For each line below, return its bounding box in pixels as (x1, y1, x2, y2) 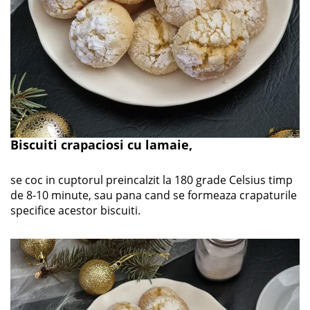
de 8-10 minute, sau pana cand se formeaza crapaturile (10, 187, 297, 203)
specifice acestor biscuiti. (10, 202, 140, 218)
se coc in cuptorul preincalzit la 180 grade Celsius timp (10, 172, 293, 188)
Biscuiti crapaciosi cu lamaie (10, 136, 189, 153)
